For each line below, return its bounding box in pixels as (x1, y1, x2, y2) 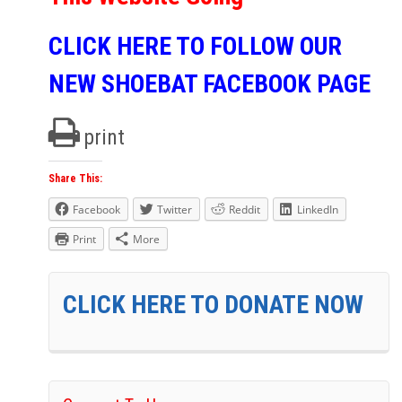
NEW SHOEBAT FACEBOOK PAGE (48, 68, 371, 99)
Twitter (157, 201, 192, 217)
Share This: (48, 171, 102, 185)
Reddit (229, 201, 260, 217)
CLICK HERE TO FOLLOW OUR (48, 31, 342, 61)
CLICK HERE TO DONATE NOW (63, 289, 363, 319)
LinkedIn (297, 201, 338, 217)
